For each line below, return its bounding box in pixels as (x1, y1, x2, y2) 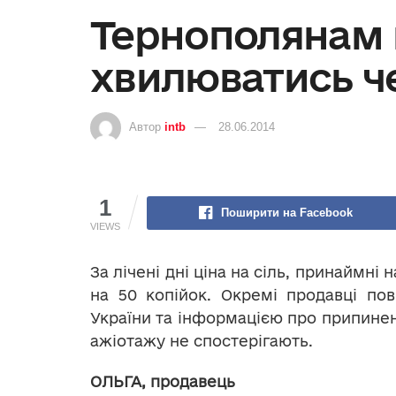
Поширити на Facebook (220, 206, 353, 220)
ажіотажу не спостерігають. (90, 332, 313, 350)
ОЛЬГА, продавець (90, 373, 235, 391)
